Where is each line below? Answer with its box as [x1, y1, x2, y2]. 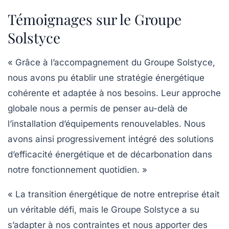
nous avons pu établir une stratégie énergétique [8, 72, 204, 83]
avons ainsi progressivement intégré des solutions [8, 133, 214, 144]
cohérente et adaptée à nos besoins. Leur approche [8, 87, 221, 98]
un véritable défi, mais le [8, 204, 111, 215]
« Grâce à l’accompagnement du [8, 57, 144, 67]
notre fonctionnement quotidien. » [8, 164, 147, 175]
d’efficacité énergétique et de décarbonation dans [8, 149, 212, 159]
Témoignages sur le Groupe [8, 9, 181, 29]
